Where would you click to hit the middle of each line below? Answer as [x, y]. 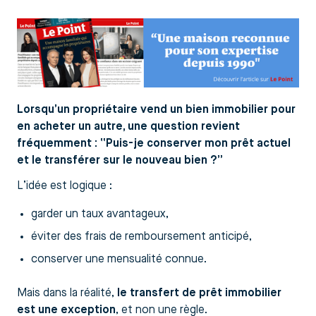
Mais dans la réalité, [67, 293]
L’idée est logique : [65, 186]
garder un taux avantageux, [100, 214]
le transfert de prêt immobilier [199, 293]
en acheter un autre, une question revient [128, 127]
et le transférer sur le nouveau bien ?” [120, 160]
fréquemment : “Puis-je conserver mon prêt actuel [154, 144]
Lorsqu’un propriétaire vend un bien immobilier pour [156, 110]
